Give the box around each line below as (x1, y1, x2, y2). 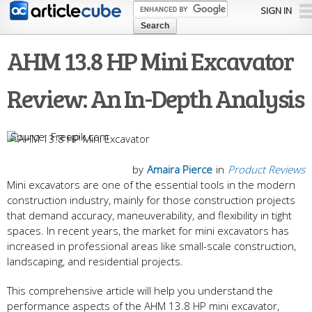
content (108, 32, 146, 46)
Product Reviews (228, 162, 305, 177)
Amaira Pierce (147, 162, 212, 177)
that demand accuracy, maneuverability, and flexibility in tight (7, 208, 292, 223)
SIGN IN (260, 4, 292, 17)
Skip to (108, 1, 141, 15)
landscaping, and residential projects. (7, 254, 183, 269)
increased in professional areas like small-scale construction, (7, 239, 296, 253)
